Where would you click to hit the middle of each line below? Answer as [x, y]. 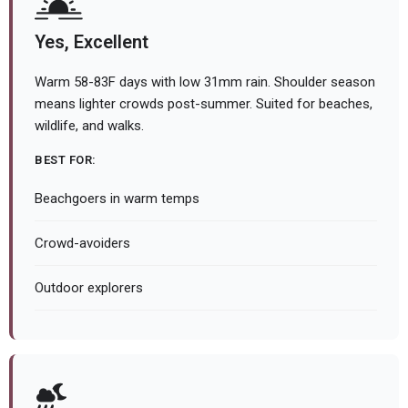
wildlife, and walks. [89, 126]
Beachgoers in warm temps [117, 199]
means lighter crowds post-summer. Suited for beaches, [204, 104]
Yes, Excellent [92, 42]
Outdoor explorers [89, 288]
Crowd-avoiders [82, 244]
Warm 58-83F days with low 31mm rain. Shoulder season [205, 82]
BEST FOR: [66, 160]
